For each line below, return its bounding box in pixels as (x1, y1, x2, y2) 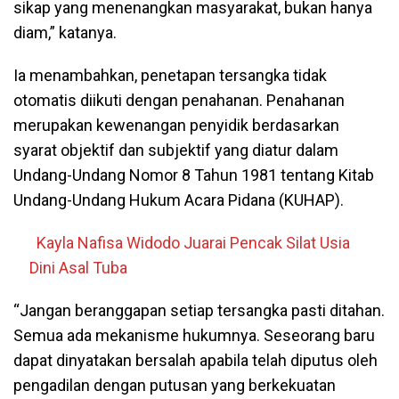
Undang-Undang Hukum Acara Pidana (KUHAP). (13, 191, 344, 210)
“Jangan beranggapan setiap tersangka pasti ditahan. (13, 301, 385, 321)
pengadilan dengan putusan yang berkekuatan (13, 376, 336, 395)
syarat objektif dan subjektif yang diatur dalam (13, 141, 338, 160)
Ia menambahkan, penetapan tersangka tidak (13, 66, 327, 85)
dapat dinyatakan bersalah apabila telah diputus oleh (13, 351, 378, 370)
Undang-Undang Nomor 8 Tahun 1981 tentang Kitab (13, 166, 374, 185)
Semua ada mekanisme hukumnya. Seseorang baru (13, 326, 375, 346)
